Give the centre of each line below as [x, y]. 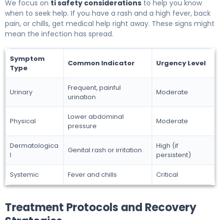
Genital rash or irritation [105, 150]
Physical [23, 121]
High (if [167, 146]
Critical [167, 175]
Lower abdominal [96, 117]
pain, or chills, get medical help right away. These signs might [110, 24]
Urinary [21, 92]
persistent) [174, 155]
